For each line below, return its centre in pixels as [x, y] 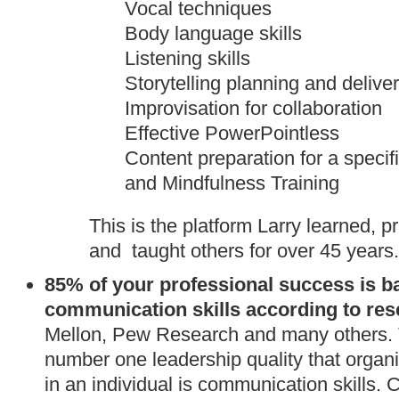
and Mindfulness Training [232, 183]
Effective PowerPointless [232, 133]
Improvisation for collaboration [253, 108]
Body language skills [213, 33]
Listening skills [187, 58]
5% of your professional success [205, 285]
